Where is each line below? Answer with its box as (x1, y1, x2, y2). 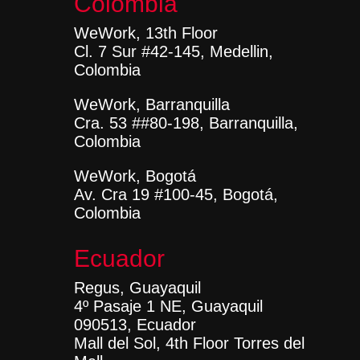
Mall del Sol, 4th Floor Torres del (73, 334, 305, 352)
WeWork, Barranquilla (73, 96, 230, 113)
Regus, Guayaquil (73, 279, 201, 297)
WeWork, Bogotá (73, 167, 196, 185)
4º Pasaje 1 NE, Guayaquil (73, 297, 263, 315)
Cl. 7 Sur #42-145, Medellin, (73, 43, 273, 60)
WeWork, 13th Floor (73, 24, 218, 42)
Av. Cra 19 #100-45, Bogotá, (73, 186, 278, 203)
